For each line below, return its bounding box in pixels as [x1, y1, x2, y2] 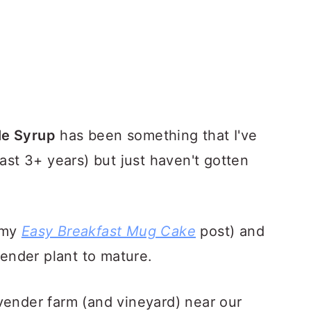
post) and [196, 223, 265, 239]
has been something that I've [56, 127, 258, 144]
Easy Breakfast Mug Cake [21, 223, 196, 239]
